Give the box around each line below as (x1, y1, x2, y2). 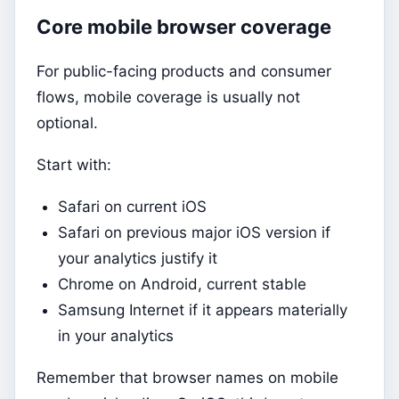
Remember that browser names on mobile (37, 369, 338, 387)
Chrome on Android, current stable (58, 275, 306, 294)
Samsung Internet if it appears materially (58, 301, 347, 320)
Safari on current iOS (58, 198, 207, 216)
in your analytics (58, 327, 174, 346)
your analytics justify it (58, 249, 217, 268)
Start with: (37, 156, 111, 175)
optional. (37, 114, 98, 133)
